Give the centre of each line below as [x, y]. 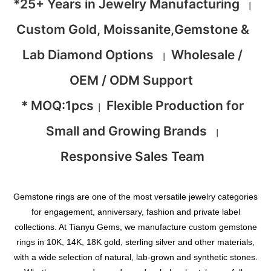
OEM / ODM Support [132, 80]
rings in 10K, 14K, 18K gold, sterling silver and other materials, [135, 242]
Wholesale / [207, 54]
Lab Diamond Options [90, 54]
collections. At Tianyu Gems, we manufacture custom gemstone [135, 227]
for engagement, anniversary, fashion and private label [135, 212]
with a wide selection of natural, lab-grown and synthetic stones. [135, 257]
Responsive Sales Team [132, 156]
